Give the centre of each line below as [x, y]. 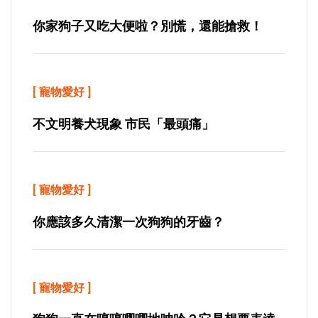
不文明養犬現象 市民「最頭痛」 [124, 124]
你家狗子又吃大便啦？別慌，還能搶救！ [148, 26]
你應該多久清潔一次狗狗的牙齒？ [128, 222]
